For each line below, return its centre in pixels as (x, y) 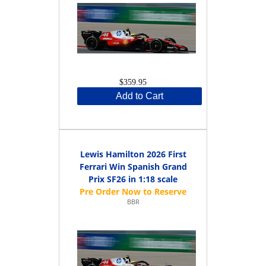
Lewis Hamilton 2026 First (133, 154)
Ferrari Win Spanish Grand (133, 166)
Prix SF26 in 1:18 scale (133, 179)
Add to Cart (140, 96)
